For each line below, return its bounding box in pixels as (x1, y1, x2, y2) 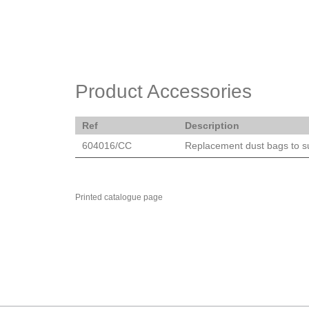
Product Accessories (75, 80, 252, 102)
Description (185, 119, 239, 131)
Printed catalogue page (75, 192, 165, 202)
